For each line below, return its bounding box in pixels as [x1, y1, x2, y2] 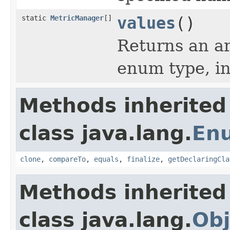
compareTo [49, 155, 86, 163]
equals [94, 155, 119, 163]
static [22, 13, 50, 22]
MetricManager [50, 13, 104, 22]
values [117, 13, 176, 32]
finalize [127, 155, 160, 163]
